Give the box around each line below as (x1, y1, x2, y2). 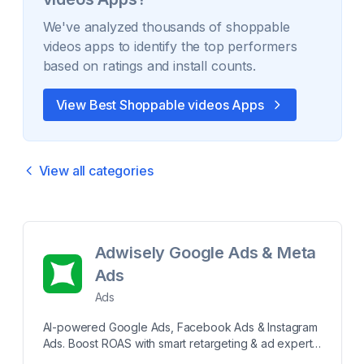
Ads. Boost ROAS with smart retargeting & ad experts (42, 336, 318, 350)
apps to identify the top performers (80, 38, 297, 54)
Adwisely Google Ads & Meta (94, 243, 317, 262)
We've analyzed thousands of (42, 19, 227, 35)
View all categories (38, 162, 154, 179)
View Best (55, 97, 119, 113)
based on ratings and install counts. (42, 58, 256, 74)
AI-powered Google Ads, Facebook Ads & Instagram (42, 320, 318, 334)
